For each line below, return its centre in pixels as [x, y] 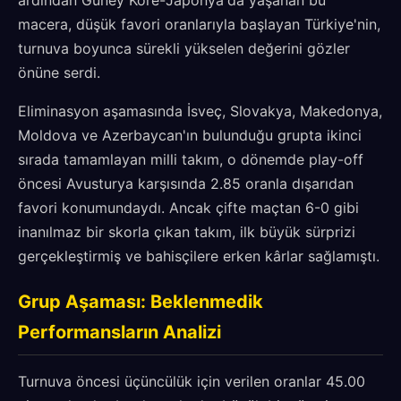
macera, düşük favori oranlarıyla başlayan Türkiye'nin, [199, 24]
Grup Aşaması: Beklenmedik [141, 302]
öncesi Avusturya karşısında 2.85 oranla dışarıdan [186, 183]
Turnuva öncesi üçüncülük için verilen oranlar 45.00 [192, 381]
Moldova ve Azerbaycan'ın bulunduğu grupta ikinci [190, 135]
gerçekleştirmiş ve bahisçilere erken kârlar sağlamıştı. [199, 256]
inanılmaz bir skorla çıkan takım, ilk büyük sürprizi [187, 232]
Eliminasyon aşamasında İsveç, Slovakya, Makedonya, [200, 111]
